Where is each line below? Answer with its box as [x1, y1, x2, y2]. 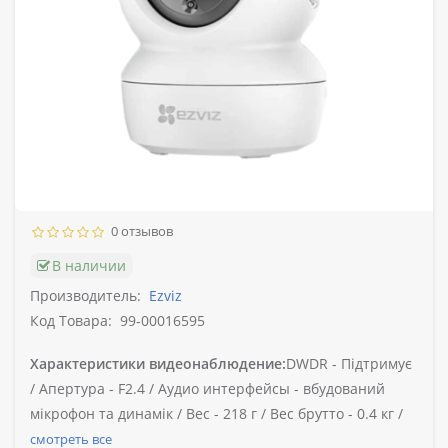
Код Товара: [30, 311, 112, 331]
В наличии [52, 256, 126, 276]
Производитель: [30, 286, 141, 306]
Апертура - [39, 379, 114, 399]
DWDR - [286, 354, 337, 374]
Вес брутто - [270, 404, 353, 424]
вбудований [299, 379, 385, 399]
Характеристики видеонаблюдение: [30, 354, 286, 374]
